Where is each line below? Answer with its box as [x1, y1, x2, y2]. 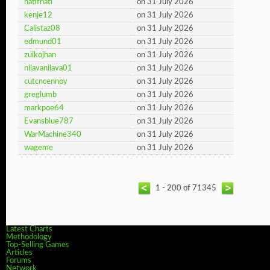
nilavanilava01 [24, 64, 72, 72]
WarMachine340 [24, 131, 81, 139]
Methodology [6, 233, 52, 241]
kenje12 [24, 11, 52, 19]
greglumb [24, 91, 57, 99]
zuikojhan [24, 51, 56, 59]
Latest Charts [6, 225, 52, 233]
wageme [24, 144, 53, 152]
